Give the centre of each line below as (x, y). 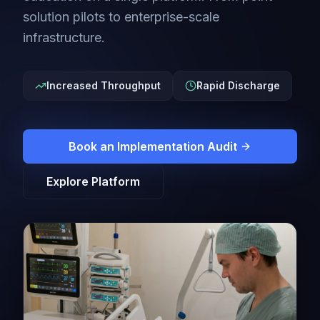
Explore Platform (93, 181)
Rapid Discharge (238, 85)
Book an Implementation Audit (153, 146)
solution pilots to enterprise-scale (121, 17)
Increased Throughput (104, 85)
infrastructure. (64, 37)
